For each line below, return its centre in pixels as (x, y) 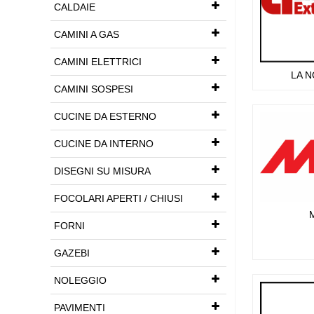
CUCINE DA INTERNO (104, 144)
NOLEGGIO (80, 280)
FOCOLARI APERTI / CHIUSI (118, 198)
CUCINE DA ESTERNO (105, 116)
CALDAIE (75, 7)
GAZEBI (72, 253)
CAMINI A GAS (87, 34)
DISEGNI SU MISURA (102, 171)
